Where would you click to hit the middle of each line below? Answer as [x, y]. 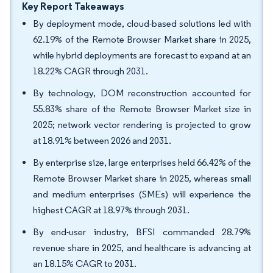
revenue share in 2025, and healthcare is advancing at [142, 248]
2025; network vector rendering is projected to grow [142, 125]
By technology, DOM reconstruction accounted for [142, 93]
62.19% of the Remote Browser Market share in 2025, [142, 39]
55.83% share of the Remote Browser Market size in [142, 109]
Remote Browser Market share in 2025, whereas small [142, 178]
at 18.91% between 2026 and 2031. [102, 140]
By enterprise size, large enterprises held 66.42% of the [142, 162]
